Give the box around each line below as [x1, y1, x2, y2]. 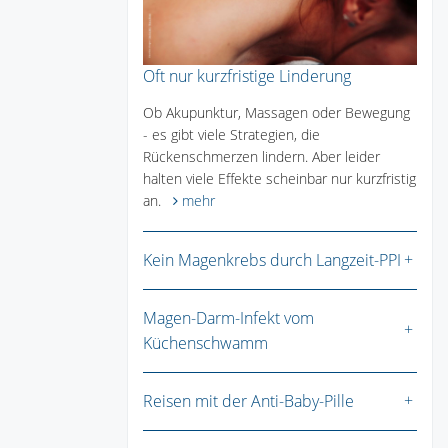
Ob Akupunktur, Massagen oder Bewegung [143, 103, 410, 123]
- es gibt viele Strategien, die [143, 125, 320, 145]
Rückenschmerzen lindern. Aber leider [143, 147, 380, 167]
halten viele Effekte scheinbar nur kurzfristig [143, 169, 416, 189]
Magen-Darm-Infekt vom [143, 307, 314, 330]
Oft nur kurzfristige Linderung [143, 65, 351, 88]
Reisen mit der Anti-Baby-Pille [143, 390, 354, 413]
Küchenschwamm [143, 332, 268, 355]
